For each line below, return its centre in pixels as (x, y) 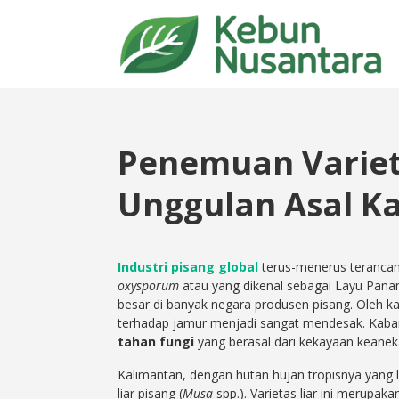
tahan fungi (156, 342)
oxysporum (148, 286)
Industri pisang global (188, 267)
